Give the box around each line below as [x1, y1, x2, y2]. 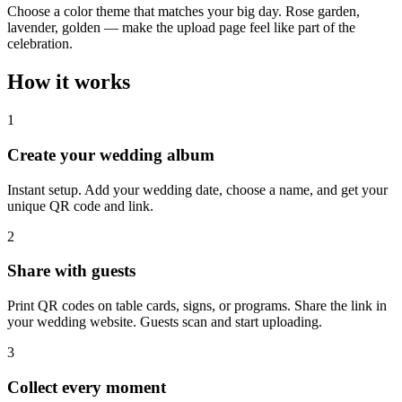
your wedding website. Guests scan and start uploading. [7, 314, 322, 329]
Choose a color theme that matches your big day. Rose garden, [7, 4, 360, 20]
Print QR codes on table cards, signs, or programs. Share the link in [7, 298, 387, 313]
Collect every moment [7, 377, 166, 397]
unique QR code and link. [7, 197, 153, 214]
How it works [7, 70, 130, 94]
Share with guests [7, 261, 135, 281]
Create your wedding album [7, 144, 214, 164]
